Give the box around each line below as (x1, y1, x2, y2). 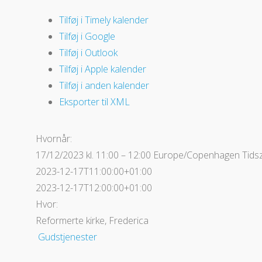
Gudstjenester (35, 230, 97, 243)
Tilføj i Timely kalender (58, 13, 149, 26)
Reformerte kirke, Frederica (35, 213, 149, 227)
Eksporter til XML (58, 95, 130, 108)
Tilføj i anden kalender (58, 78, 149, 92)
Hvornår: (35, 132, 72, 145)
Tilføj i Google (58, 29, 115, 43)
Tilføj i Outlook (58, 46, 118, 59)
